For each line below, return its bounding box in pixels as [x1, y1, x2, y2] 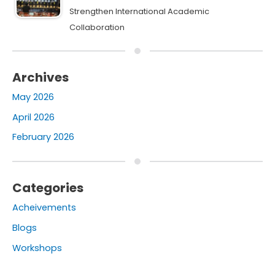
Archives [12, 69, 69, 87]
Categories [12, 179, 83, 197]
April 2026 [12, 110, 55, 123]
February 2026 [12, 131, 74, 144]
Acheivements [12, 201, 76, 214]
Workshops [12, 241, 62, 254]
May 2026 [12, 91, 54, 104]
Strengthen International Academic [69, 6, 209, 18]
